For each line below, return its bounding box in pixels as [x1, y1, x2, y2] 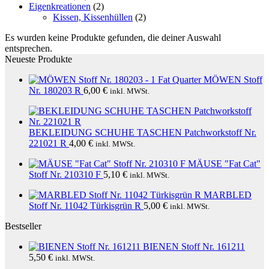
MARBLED [204, 190, 252, 200]
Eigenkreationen [29, 1, 91, 11]
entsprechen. [5, 43, 52, 53]
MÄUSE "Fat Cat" [188, 159, 261, 169]
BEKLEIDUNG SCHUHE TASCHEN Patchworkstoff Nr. [29, 127, 256, 138]
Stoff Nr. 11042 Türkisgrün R [29, 201, 141, 211]
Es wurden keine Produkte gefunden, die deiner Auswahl [5, 32, 221, 43]
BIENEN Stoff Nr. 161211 [143, 241, 245, 252]
